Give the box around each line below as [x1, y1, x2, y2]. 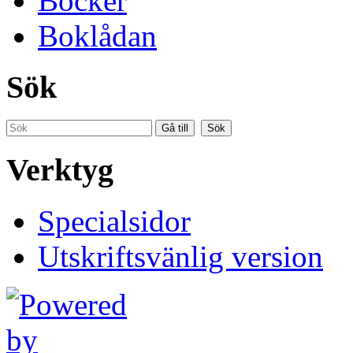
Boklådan [38, 18, 157, 53]
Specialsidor [38, 203, 191, 238]
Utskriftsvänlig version [38, 239, 323, 273]
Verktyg [6, 152, 113, 188]
